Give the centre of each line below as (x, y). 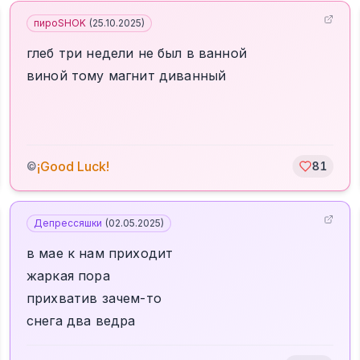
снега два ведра (81, 321)
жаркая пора (68, 276)
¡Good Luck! (73, 166)
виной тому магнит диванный (127, 76)
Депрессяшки (68, 223)
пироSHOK (60, 23)
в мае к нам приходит (100, 253)
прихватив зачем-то (94, 298)
